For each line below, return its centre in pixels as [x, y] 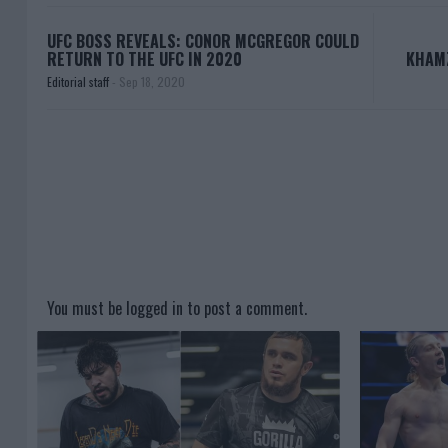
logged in [154, 308]
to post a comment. [245, 308]
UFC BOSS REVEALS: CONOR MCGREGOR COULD [203, 41]
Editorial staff [79, 82]
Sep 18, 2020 [152, 82]
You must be [86, 308]
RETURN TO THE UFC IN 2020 [144, 59]
